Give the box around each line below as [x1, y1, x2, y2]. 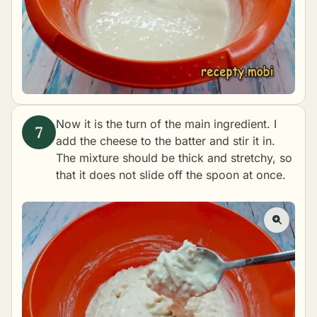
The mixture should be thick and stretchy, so [56, 151, 292, 166]
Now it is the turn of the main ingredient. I [56, 117, 277, 132]
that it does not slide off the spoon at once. [56, 168, 286, 183]
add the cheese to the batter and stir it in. [56, 134, 275, 149]
